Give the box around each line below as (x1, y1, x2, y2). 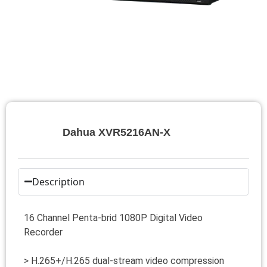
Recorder (24, 226, 63, 238)
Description (32, 175, 85, 188)
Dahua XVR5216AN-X (62, 126, 170, 138)
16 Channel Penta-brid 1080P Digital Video (24, 212, 203, 223)
